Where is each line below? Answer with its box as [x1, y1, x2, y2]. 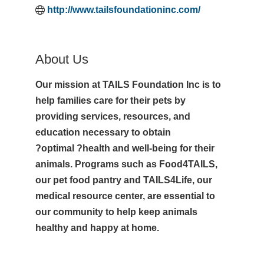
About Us [35, 52, 88, 67]
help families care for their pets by [35, 95, 186, 105]
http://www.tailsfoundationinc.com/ [47, 5, 200, 15]
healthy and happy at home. [35, 223, 159, 233]
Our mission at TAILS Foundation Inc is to [35, 80, 221, 90]
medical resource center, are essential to [35, 191, 215, 201]
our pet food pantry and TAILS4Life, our [35, 175, 212, 185]
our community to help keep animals [35, 207, 197, 217]
